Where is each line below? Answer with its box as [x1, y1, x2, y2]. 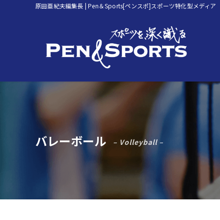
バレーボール [35, 132, 106, 149]
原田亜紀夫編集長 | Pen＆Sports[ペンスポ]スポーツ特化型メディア [35, 1, 217, 10]
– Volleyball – [113, 137, 164, 147]
